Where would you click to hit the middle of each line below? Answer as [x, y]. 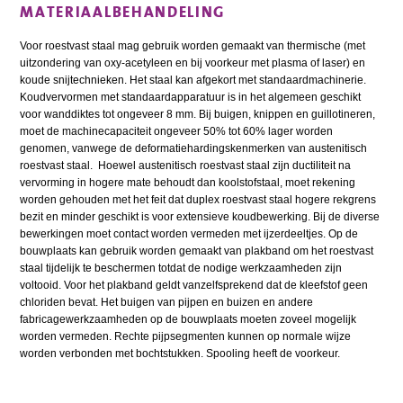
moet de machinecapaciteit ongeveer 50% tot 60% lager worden [177, 131]
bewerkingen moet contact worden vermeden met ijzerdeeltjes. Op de [189, 233]
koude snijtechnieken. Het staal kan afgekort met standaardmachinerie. [193, 80]
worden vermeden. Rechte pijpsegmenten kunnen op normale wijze [186, 336]
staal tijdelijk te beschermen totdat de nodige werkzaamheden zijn [181, 268]
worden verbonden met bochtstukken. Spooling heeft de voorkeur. [180, 353]
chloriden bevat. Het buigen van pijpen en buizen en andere [167, 302]
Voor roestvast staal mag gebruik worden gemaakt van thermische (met [193, 45]
